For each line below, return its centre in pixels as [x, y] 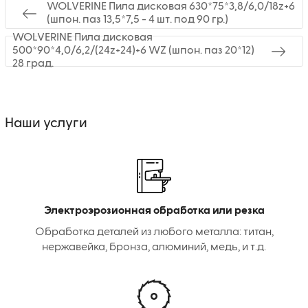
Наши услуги [46, 123]
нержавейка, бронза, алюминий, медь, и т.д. [154, 248]
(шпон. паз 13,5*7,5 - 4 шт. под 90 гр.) [137, 20]
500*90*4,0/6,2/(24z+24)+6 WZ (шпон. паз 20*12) [133, 51]
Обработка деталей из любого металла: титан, [154, 233]
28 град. [33, 64]
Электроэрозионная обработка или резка [154, 211]
